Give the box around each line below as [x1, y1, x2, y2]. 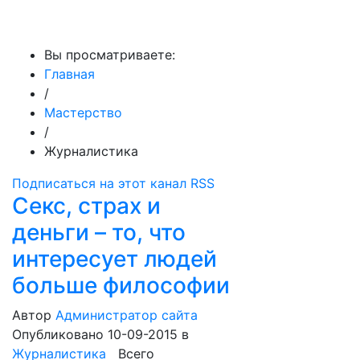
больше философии [12, 272, 230, 299]
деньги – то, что [12, 219, 186, 246]
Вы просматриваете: [44, 47, 175, 63]
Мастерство [44, 104, 122, 121]
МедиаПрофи [13, 13, 117, 32]
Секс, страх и [12, 192, 161, 219]
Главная [44, 66, 95, 82]
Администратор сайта [55, 307, 198, 323]
